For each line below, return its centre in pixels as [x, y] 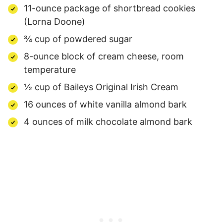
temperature [50, 69]
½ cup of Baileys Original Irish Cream [101, 87]
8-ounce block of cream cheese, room [104, 56]
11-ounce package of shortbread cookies [110, 8]
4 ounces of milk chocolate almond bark [108, 121]
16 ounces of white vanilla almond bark [105, 104]
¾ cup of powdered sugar [78, 39]
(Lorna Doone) [55, 21]
